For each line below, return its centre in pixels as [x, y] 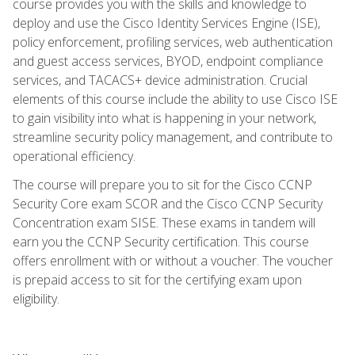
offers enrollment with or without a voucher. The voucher [173, 260]
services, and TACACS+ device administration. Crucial [160, 80]
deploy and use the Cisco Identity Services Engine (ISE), [166, 23]
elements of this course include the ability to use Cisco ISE [175, 99]
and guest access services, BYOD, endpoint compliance [168, 61]
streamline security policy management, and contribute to [173, 137]
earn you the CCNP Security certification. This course [161, 241]
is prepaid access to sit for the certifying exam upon [157, 279]
